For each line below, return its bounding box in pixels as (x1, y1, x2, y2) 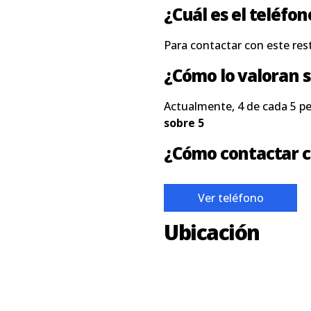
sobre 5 (164, 115, 204, 131)
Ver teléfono (197, 190, 264, 205)
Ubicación (164, 218, 260, 246)
